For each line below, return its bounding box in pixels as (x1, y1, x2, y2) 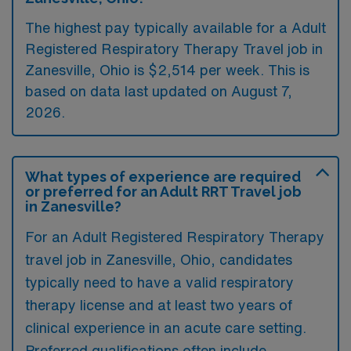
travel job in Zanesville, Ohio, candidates (25, 251, 292, 266)
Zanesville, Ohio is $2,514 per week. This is (25, 62, 309, 77)
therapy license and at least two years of (25, 297, 292, 312)
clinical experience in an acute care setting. (25, 320, 306, 335)
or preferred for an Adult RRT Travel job (25, 183, 302, 200)
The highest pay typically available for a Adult (25, 20, 326, 34)
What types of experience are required (25, 168, 301, 185)
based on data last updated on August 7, (25, 83, 292, 98)
